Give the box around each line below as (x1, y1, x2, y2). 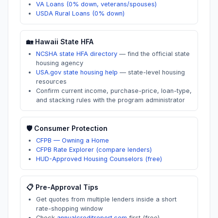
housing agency (36, 59, 83, 67)
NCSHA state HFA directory (36, 50, 117, 57)
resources (36, 78, 67, 85)
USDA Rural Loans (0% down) (36, 10, 125, 17)
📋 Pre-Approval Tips (26, 183, 98, 191)
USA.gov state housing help (36, 69, 118, 76)
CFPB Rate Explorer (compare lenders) (36, 146, 152, 153)
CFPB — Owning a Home (36, 137, 109, 144)
